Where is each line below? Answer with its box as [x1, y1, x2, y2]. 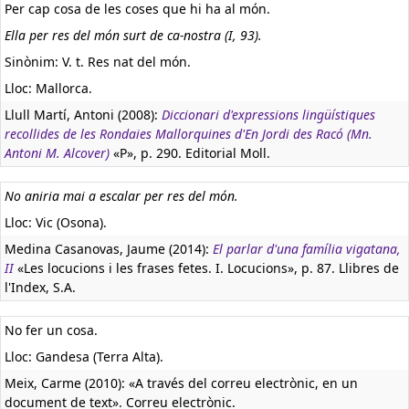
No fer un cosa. [5, 321, 98, 339]
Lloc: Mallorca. [5, 79, 92, 97]
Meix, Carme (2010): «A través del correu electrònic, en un [5, 374, 358, 392]
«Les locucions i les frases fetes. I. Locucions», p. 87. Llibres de [14, 259, 399, 277]
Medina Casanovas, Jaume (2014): [5, 240, 213, 257]
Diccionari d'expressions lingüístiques [162, 106, 375, 123]
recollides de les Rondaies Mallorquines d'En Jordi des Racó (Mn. [5, 125, 372, 142]
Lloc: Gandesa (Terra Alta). [5, 348, 163, 365]
